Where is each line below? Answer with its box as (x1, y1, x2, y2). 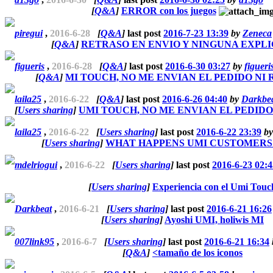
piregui (15, 28, 43, 39)
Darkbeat (15, 203, 52, 214)
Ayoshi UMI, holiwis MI (165, 214, 264, 225)
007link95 (15, 236, 54, 247)
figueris (15, 60, 44, 71)
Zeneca (243, 28, 272, 39)
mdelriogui (15, 159, 57, 170)
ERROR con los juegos (121, 5, 216, 16)
